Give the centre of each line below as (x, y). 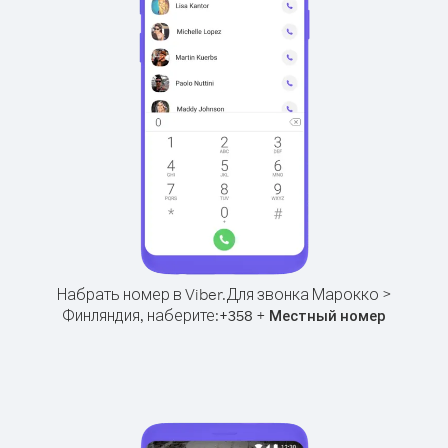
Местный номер (327, 315)
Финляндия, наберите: (140, 315)
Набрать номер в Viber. (141, 294)
